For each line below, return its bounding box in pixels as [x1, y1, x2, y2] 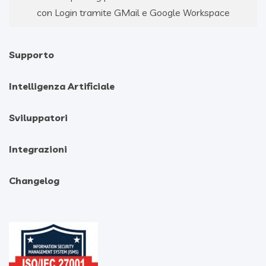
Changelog [9, 174, 59, 186]
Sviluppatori [9, 111, 68, 123]
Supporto [9, 48, 54, 61]
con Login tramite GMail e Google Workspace [36, 6, 230, 18]
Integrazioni [9, 142, 67, 155]
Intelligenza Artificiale [9, 80, 115, 92]
